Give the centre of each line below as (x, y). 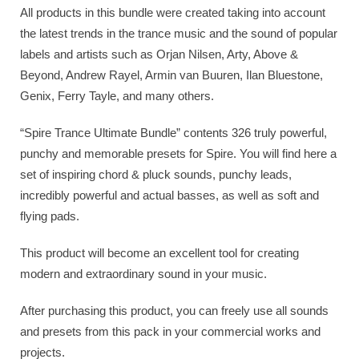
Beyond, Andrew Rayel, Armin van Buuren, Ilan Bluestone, (171, 75)
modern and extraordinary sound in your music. (143, 274)
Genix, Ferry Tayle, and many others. (117, 96)
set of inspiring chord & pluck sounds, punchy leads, (156, 174)
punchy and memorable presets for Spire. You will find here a (178, 153)
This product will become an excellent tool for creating (159, 253)
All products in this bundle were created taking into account (173, 12)
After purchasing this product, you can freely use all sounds (174, 311)
